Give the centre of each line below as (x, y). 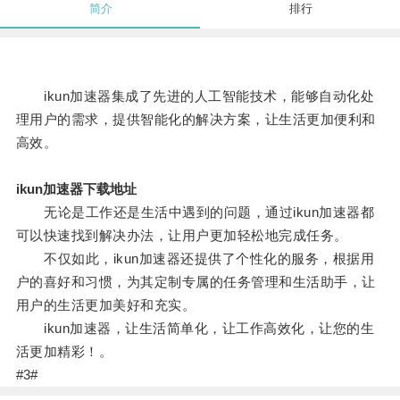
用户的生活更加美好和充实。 (106, 305)
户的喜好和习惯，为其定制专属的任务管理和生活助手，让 (196, 282)
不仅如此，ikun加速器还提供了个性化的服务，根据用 (195, 259)
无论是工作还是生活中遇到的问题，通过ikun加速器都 (195, 212)
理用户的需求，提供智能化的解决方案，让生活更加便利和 (196, 120)
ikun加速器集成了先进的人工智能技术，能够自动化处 (195, 96)
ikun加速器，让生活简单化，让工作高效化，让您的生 (195, 329)
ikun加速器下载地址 (76, 189)
